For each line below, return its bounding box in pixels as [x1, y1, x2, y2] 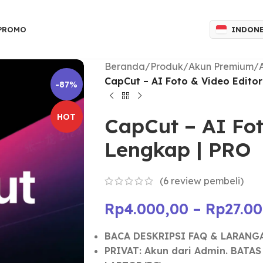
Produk [150, 60, 183, 72]
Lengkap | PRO [104, 137, 251, 162]
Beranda [104, 60, 145, 72]
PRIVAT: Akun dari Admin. [104, 245, 231, 257]
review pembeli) [168, 175, 244, 187]
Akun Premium [188, 60, 254, 72]
